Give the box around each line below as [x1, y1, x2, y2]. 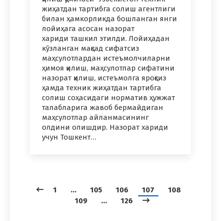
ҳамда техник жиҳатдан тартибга [42, 83, 161, 93]
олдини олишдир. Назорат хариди [42, 123, 168, 132]
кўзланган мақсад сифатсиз [42, 44, 139, 53]
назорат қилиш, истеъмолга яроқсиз [42, 74, 166, 83]
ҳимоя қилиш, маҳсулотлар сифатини [42, 64, 175, 73]
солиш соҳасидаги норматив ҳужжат [42, 93, 175, 103]
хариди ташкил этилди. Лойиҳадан [42, 34, 170, 43]
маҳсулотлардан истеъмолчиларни [42, 54, 170, 63]
